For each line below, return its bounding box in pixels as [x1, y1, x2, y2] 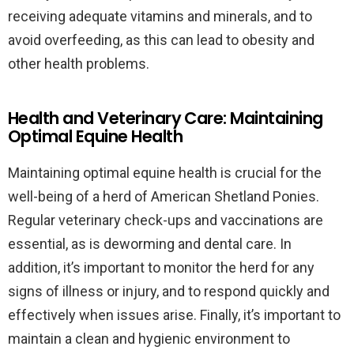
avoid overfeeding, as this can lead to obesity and [8, 32, 314, 48]
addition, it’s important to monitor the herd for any [8, 259, 314, 276]
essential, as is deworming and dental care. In [8, 235, 292, 252]
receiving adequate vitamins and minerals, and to [8, 8, 312, 24]
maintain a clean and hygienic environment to [8, 330, 290, 347]
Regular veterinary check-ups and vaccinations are [8, 212, 323, 228]
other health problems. [8, 55, 149, 72]
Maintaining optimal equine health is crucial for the [8, 164, 322, 181]
